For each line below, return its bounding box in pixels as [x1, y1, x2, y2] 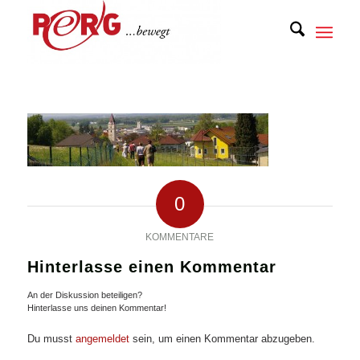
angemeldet [75, 333, 129, 346]
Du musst [27, 333, 76, 346]
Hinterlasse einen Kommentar [27, 258, 276, 276]
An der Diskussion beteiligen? [27, 290, 142, 301]
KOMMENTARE [145, 231, 215, 243]
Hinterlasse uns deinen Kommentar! [27, 303, 166, 313]
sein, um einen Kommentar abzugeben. [129, 333, 315, 346]
